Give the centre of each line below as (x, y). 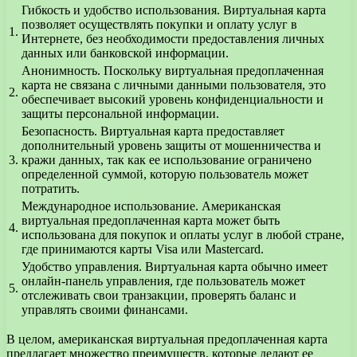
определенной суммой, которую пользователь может (165, 174)
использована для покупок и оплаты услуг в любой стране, (183, 234)
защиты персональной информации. (120, 113)
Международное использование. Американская (151, 206)
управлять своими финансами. (105, 309)
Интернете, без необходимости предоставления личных (173, 38)
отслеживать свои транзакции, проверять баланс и (159, 295)
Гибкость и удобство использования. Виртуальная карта (174, 10)
